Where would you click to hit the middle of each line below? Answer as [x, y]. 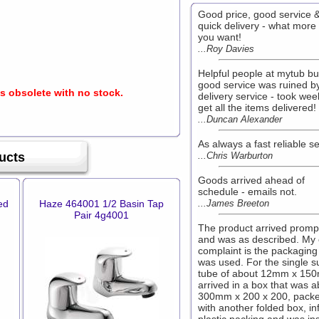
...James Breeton [234, 203]
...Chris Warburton [235, 156]
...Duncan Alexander [240, 119]
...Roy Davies [226, 49]
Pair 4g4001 [101, 215]
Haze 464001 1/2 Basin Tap [101, 204]
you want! [220, 37]
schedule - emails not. [247, 192]
